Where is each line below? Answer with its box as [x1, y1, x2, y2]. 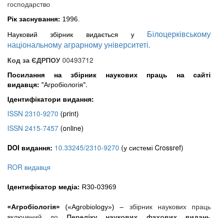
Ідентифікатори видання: [7, 93, 94, 104]
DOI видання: [7, 142, 53, 152]
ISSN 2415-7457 [7, 123, 58, 133]
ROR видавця [7, 162, 51, 172]
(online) [58, 123, 84, 133]
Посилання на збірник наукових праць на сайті [7, 69, 211, 79]
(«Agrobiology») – [60, 202, 124, 211]
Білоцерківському [147, 28, 211, 39]
